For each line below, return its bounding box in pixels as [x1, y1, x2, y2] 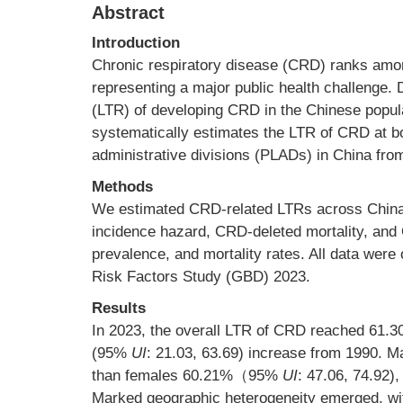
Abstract [92, 3, 165, 22]
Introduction [92, 34, 180, 51]
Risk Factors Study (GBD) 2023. [92, 268, 310, 285]
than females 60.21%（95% [92, 367, 282, 384]
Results [92, 300, 146, 317]
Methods [92, 178, 153, 195]
